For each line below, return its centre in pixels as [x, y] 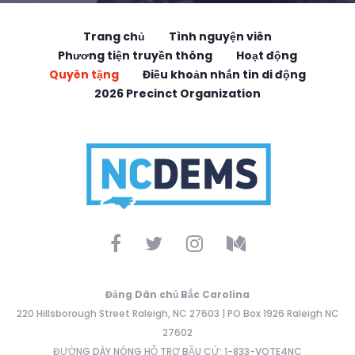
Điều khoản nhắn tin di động [224, 75]
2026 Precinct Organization [177, 94]
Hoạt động [267, 56]
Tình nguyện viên [220, 37]
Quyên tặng [84, 75]
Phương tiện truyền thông [135, 56]
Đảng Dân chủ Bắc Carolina [177, 295]
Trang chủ [114, 37]
